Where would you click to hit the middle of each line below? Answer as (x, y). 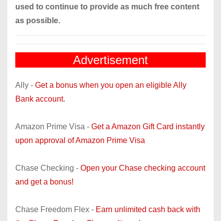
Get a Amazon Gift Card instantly (148, 126)
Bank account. (40, 99)
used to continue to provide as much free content (107, 6)
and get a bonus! (44, 182)
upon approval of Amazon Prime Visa (80, 140)
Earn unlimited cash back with (148, 209)
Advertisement (110, 60)
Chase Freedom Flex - (55, 209)
